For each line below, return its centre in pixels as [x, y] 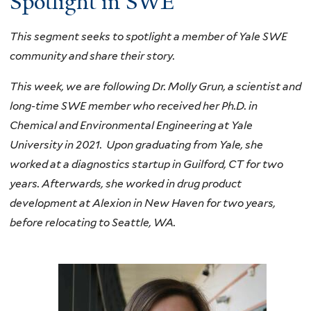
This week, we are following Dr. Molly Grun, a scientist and [155, 86]
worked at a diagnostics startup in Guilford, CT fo [133, 164]
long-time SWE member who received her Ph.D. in [134, 106]
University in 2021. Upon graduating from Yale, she [136, 144]
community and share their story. [93, 56]
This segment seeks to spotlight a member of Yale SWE [149, 37]
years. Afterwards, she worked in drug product [126, 183]
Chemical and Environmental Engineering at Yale [131, 125]
